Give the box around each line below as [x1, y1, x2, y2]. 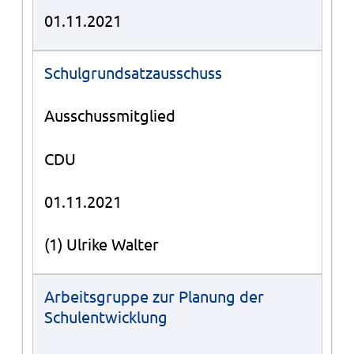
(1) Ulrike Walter [43, 234, 159, 254]
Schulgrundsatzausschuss [43, 62, 222, 83]
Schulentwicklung [43, 307, 168, 327]
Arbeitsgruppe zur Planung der [43, 286, 264, 307]
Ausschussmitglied [43, 105, 175, 126]
